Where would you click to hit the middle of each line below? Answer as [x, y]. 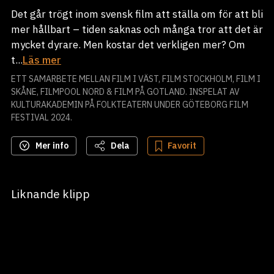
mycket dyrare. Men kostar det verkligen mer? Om [128, 45]
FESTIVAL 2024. [41, 117]
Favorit [181, 146]
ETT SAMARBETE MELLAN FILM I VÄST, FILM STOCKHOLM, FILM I [135, 79]
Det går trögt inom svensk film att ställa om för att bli [137, 14]
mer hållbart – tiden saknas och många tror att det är [137, 29]
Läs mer [42, 60]
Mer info [51, 146]
